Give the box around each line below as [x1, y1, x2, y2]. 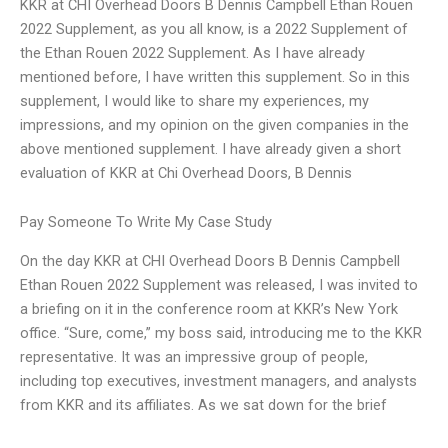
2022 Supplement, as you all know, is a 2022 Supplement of [20, 19, 408, 38]
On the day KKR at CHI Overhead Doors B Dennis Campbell [20, 251, 400, 270]
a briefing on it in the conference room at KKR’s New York [20, 299, 398, 318]
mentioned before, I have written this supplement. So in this [20, 67, 410, 86]
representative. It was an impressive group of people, [20, 347, 368, 366]
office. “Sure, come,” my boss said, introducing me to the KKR [20, 323, 422, 342]
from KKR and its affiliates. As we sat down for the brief [20, 395, 387, 414]
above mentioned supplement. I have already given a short [20, 139, 401, 158]
